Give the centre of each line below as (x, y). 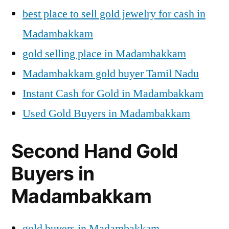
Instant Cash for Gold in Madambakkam (113, 94)
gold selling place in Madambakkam (104, 54)
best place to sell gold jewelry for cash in (114, 14)
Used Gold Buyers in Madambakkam (106, 113)
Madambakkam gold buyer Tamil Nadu (111, 74)
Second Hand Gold (95, 151)
